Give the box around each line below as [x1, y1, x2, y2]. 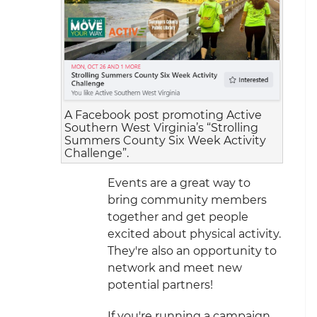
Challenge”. [64, 146, 129, 160]
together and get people [108, 209, 248, 224]
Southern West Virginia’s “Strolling [64, 120, 258, 134]
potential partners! [108, 277, 213, 292]
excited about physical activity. [108, 226, 281, 241]
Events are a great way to [108, 175, 250, 190]
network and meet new [108, 260, 242, 275]
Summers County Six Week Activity [64, 133, 266, 147]
